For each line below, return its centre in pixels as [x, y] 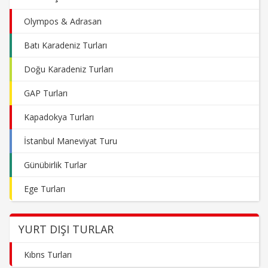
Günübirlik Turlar [55, 165]
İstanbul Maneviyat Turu [71, 141]
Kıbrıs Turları [48, 255]
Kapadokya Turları [59, 117]
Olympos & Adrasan [63, 21]
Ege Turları [45, 189]
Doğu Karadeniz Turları [68, 69]
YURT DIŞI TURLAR [66, 229]
